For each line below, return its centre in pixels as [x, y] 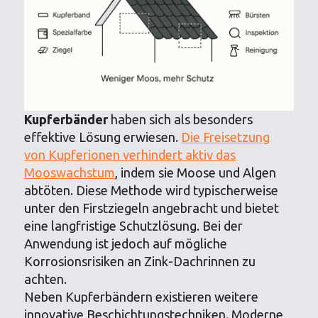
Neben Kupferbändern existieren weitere [142, 297]
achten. [46, 279]
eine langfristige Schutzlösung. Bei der [134, 226]
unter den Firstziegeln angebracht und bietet [152, 208]
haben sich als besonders [181, 119]
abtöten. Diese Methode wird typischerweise [152, 190]
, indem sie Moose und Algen [196, 172]
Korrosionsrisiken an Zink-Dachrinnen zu [140, 261]
